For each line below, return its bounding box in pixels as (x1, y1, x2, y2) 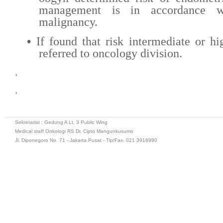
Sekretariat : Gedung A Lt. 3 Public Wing (15, 119, 108, 125)
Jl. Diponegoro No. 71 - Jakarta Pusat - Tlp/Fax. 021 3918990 (15, 137, 157, 143)
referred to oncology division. (39, 46, 182, 60)
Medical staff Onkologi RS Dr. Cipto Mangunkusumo (15, 128, 133, 134)
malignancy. (39, 15, 98, 29)
